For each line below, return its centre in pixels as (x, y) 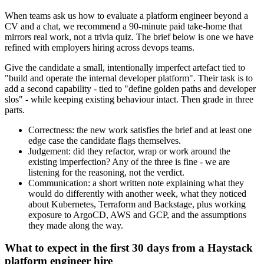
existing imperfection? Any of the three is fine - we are (129, 161)
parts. (15, 110)
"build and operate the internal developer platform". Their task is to (129, 78)
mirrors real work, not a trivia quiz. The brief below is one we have (129, 37)
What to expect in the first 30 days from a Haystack (129, 248)
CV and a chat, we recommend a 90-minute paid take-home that (123, 26)
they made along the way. (76, 225)
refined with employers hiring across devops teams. (100, 47)
